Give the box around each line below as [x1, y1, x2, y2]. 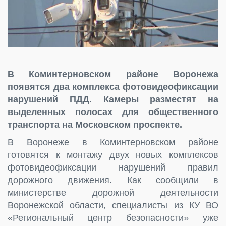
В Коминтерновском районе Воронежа [8, 69, 218, 79]
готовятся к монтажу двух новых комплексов [8, 149, 218, 160]
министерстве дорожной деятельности [8, 187, 218, 198]
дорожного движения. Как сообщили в [8, 175, 218, 185]
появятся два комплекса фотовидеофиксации [8, 81, 218, 92]
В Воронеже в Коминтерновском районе [8, 137, 218, 147]
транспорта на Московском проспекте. [8, 119, 182, 130]
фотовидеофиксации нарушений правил [8, 162, 218, 173]
